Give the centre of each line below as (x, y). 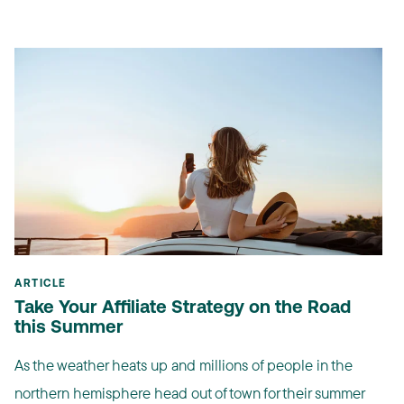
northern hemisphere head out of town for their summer (189, 392)
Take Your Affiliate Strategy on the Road (183, 308)
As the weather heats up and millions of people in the (184, 364)
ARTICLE (41, 284)
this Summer (69, 328)
